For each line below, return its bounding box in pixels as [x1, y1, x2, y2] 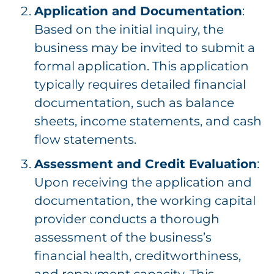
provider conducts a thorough [34, 212, 220, 227]
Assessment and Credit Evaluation [34, 157, 257, 172]
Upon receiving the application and [34, 175, 252, 190]
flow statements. [34, 132, 136, 147]
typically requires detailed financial [34, 77, 246, 92]
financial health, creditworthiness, [34, 248, 241, 264]
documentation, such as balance [34, 95, 234, 111]
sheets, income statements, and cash [34, 114, 262, 129]
